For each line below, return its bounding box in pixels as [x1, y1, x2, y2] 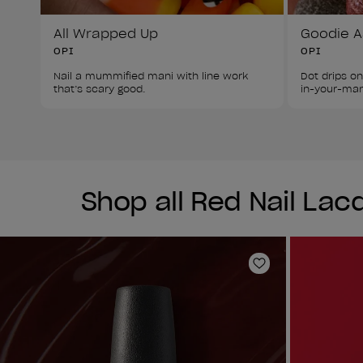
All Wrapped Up [53, 24, 158, 41]
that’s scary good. [53, 82, 146, 95]
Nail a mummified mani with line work [53, 69, 251, 82]
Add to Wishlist [258, 263, 358, 280]
